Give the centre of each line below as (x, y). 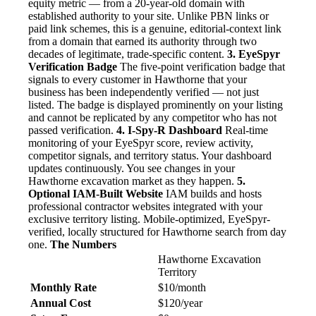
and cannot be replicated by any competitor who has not (152, 118)
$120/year (180, 303)
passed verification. (72, 130)
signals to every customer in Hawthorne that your (138, 80)
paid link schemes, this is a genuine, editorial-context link (155, 29)
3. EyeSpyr (254, 54)
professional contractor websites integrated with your (145, 207)
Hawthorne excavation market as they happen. (133, 181)
